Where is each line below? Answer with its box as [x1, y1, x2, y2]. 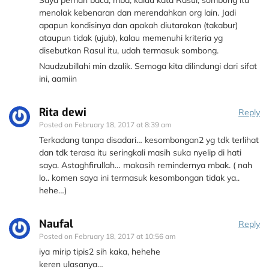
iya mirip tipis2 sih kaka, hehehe [39, 246, 160, 258]
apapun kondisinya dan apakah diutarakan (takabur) [39, 20, 238, 31]
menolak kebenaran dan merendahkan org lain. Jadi [39, 7, 236, 19]
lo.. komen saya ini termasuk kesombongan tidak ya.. [39, 172, 240, 184]
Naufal [39, 217, 73, 232]
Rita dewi [39, 105, 86, 120]
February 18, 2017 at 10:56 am [74, 232, 176, 241]
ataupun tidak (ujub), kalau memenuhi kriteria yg [39, 32, 223, 44]
